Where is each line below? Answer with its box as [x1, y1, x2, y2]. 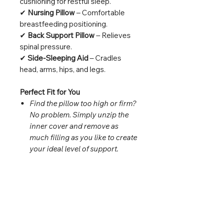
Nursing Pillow [28, 8, 75, 18]
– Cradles [88, 53, 121, 63]
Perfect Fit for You [20, 87, 80, 97]
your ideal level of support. [30, 144, 118, 154]
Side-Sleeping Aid [28, 53, 88, 63]
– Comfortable [75, 8, 125, 18]
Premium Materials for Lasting [20, 167, 120, 177]
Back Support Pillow [28, 31, 95, 40]
